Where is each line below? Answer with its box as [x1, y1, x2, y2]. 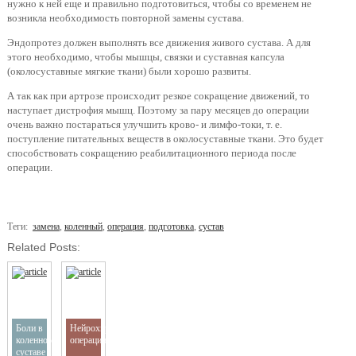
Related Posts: [6, 241, 80, 253]
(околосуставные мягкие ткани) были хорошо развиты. [6, 65, 251, 77]
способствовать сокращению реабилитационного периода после [6, 147, 296, 159]
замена [32, 221, 60, 232]
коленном [15, 335, 54, 346]
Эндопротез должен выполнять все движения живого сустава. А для [6, 37, 311, 48]
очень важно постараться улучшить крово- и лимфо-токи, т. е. [6, 118, 282, 130]
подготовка [148, 221, 194, 232]
